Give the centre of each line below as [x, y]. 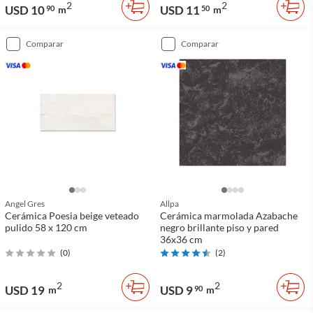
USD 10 [25, 10]
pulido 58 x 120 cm [46, 227]
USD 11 [180, 10]
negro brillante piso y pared [219, 227]
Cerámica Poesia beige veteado [72, 215]
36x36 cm [181, 239]
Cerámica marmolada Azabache [229, 215]
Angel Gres [25, 203]
